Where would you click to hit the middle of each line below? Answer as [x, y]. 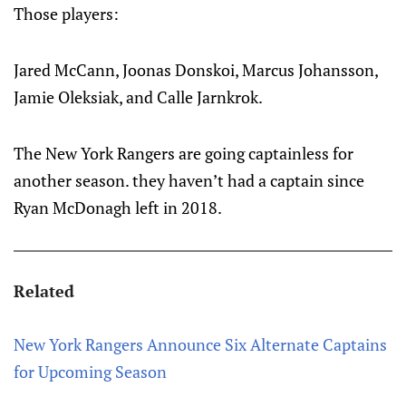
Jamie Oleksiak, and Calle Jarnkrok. [138, 97]
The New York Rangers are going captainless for [184, 154]
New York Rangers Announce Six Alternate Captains [200, 345]
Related [44, 291]
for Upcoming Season [90, 372]
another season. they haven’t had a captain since [189, 181]
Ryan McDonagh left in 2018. [118, 208]
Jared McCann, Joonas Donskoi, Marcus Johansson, [196, 70]
